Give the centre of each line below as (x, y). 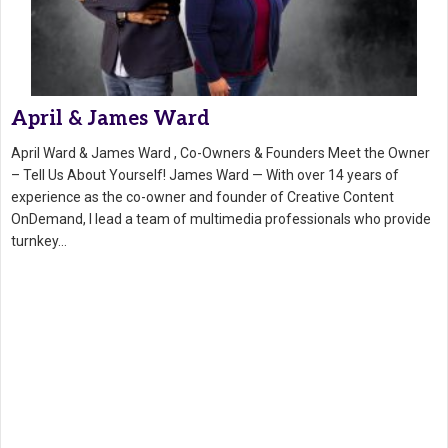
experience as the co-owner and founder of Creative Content (202, 197)
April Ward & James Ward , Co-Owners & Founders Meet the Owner (220, 153)
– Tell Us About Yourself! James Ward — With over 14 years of (205, 175)
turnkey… (39, 241)
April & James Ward (110, 119)
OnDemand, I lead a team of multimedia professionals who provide (221, 219)
